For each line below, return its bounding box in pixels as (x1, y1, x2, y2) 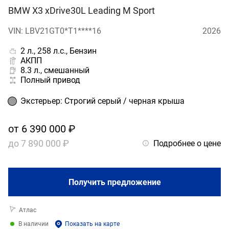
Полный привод (20, 75, 81, 85)
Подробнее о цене (153, 138, 221, 148)
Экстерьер (20, 96, 60, 106)
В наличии (18, 220, 49, 228)
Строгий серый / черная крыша (64, 96, 185, 106)
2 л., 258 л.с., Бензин (20, 46, 97, 56)
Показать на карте (65, 220, 120, 228)
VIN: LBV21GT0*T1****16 (8, 26, 101, 36)
